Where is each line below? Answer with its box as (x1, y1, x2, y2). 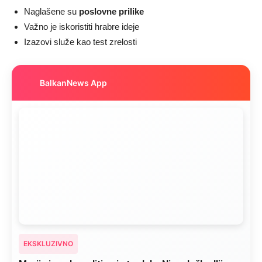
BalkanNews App (40, 77, 107, 88)
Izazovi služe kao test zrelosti (24, 37, 137, 47)
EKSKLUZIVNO (23, 239, 73, 249)
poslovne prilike (79, 6, 144, 17)
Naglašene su (24, 6, 79, 17)
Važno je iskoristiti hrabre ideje (24, 22, 139, 32)
